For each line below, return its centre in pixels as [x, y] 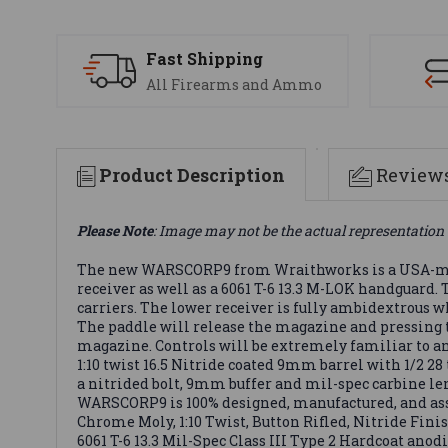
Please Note [115, 230]
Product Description [192, 174]
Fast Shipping [204, 59]
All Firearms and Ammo [234, 85]
